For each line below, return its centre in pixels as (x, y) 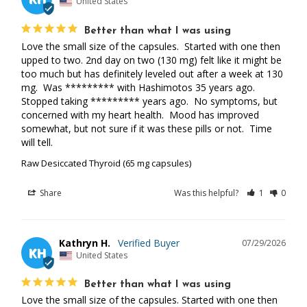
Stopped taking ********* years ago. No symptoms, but (149, 101)
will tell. (37, 142)
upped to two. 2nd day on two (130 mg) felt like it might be (151, 60)
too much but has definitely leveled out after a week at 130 (152, 73)
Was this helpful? (208, 193)
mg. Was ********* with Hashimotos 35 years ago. (138, 87)
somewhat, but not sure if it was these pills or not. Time (147, 128)
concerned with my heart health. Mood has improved (140, 114)
